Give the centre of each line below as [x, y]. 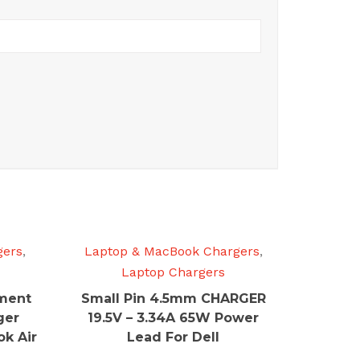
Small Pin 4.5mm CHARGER [173, 299]
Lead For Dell [174, 337]
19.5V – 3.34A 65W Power [174, 318]
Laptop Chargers [174, 272]
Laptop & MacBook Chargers [172, 251]
